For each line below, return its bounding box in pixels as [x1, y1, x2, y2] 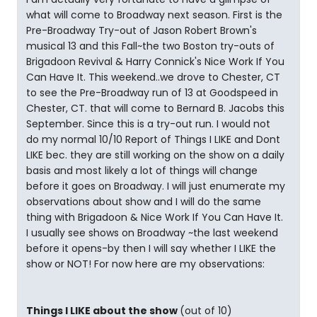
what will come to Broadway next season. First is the [26, 8, 282, 22]
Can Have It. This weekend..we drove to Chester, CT [26, 70, 280, 84]
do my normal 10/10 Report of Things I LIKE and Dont [26, 132, 280, 146]
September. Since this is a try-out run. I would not [26, 117, 270, 131]
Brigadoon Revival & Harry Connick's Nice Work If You [26, 54, 284, 69]
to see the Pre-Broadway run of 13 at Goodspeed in [26, 86, 278, 100]
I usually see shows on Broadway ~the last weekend [26, 226, 278, 240]
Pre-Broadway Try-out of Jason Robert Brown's [26, 23, 257, 38]
